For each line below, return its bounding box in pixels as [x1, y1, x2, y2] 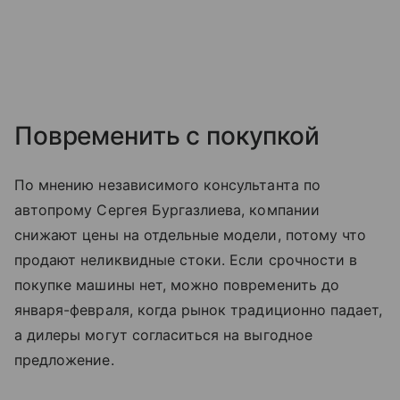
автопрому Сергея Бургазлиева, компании [14, 200, 320, 219]
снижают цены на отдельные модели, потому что [14, 225, 367, 244]
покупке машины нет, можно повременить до [14, 275, 339, 294]
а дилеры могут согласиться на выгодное [14, 325, 312, 344]
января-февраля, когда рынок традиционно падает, [14, 300, 383, 319]
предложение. [14, 350, 114, 369]
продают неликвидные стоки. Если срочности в [14, 250, 358, 269]
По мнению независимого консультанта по [14, 175, 321, 194]
